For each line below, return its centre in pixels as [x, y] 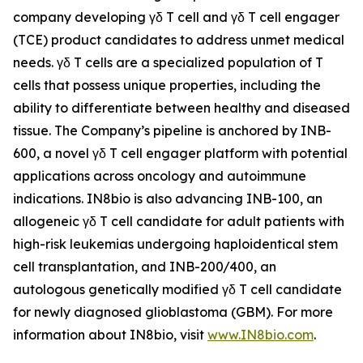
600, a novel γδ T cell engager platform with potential [180, 153]
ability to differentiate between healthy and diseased [181, 108]
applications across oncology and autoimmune [160, 176]
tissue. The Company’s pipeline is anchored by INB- [172, 130]
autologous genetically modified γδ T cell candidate [177, 289]
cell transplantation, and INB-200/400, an [145, 267]
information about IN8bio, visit [110, 335]
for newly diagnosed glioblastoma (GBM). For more [173, 312]
